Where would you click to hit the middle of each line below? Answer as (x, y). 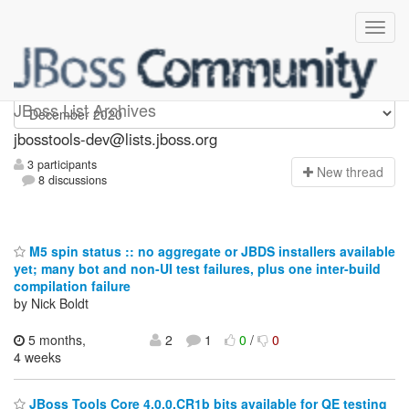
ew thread (355, 172)
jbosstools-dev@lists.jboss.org (115, 139)
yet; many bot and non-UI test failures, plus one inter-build (197, 268)
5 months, (55, 339)
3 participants (60, 165)
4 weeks (37, 357)
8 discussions (71, 180)
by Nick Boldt (51, 303)
